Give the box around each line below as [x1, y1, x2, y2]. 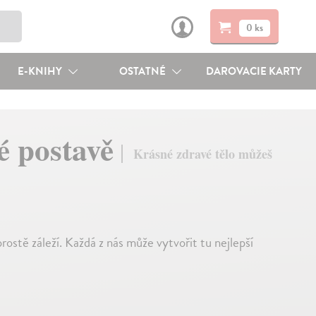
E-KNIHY [17, 63, 64, 79]
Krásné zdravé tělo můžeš [133, 145, 272, 164]
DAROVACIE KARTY [206, 63, 303, 79]
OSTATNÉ [119, 63, 169, 79]
